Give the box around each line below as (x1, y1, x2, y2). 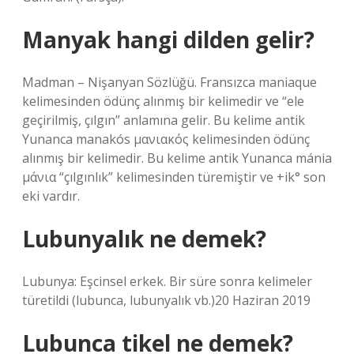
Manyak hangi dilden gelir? (22, 24, 314, 55)
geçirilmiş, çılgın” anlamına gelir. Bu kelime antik (22, 111, 305, 129)
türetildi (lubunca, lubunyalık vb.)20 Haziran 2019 (22, 292, 311, 309)
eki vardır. (22, 187, 80, 205)
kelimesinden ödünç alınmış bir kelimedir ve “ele (22, 92, 304, 110)
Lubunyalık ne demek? (22, 224, 266, 254)
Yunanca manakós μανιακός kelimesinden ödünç (22, 130, 310, 148)
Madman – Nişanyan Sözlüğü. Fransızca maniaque (22, 73, 317, 91)
